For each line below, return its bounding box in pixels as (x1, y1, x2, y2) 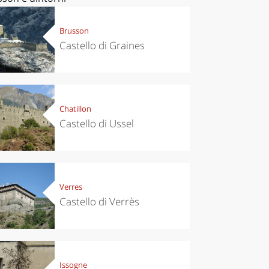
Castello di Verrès (59, 195, 139, 209)
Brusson (59, 25, 89, 37)
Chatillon (59, 103, 91, 115)
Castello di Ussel (59, 116, 134, 131)
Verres (59, 181, 82, 193)
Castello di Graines (59, 38, 145, 53)
